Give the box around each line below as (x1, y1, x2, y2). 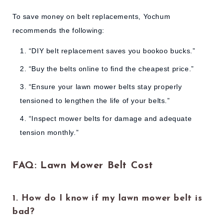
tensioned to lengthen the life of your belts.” (20, 97, 170, 105)
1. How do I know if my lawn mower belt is (12, 193, 203, 203)
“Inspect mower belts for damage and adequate (28, 114, 192, 123)
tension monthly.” (20, 128, 79, 137)
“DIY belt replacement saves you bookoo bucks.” (28, 47, 196, 55)
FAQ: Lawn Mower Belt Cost (12, 160, 153, 171)
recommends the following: (12, 26, 105, 35)
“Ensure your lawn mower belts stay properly (28, 83, 182, 91)
